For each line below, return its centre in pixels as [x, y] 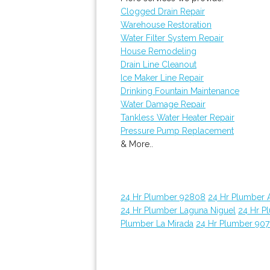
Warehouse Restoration [166, 25]
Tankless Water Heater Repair [177, 118]
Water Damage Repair [163, 104]
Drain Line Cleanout [159, 64]
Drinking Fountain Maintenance [180, 91]
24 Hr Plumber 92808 [163, 197]
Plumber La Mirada [157, 224]
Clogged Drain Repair [163, 11]
